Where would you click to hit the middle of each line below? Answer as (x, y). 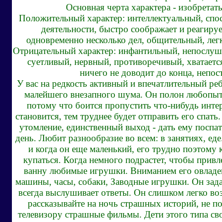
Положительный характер (70, 18)
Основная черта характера (118, 7)
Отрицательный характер (63, 51)
